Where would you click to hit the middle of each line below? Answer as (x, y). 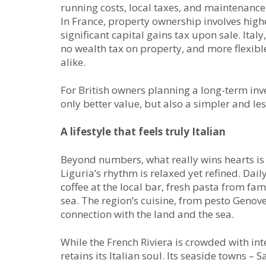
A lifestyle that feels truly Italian (143, 131)
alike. (73, 62)
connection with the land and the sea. (147, 214)
